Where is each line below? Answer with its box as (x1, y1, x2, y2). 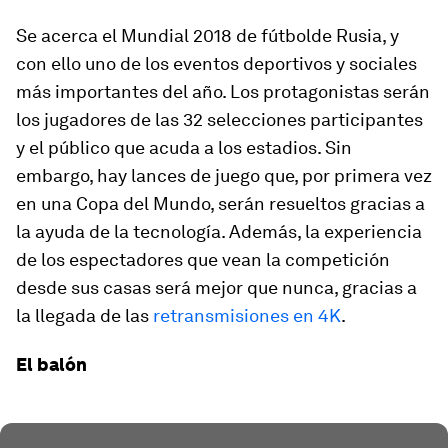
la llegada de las (16, 305, 153, 326)
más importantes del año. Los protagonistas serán (16, 81, 430, 102)
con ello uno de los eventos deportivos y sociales (16, 53, 417, 74)
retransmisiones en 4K (153, 305, 341, 326)
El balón (16, 354, 87, 375)
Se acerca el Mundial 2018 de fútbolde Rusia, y (16, 25, 399, 46)
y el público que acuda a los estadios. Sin (16, 137, 352, 158)
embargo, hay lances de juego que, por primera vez (16, 165, 432, 186)
